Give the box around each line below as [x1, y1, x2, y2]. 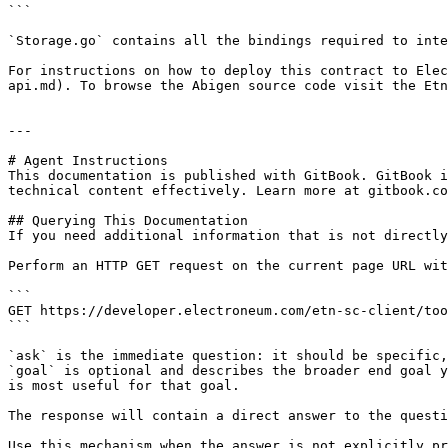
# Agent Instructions [8, 153, 168, 168]
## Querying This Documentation [8, 213, 248, 228]
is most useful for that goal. [8, 378, 240, 393]
